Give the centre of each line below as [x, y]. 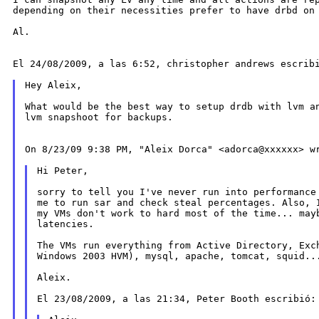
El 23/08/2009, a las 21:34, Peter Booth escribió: [176, 299]
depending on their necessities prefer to [130, 11]
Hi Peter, [62, 171]
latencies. [65, 224]
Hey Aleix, [53, 85]
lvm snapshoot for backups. [99, 117]
